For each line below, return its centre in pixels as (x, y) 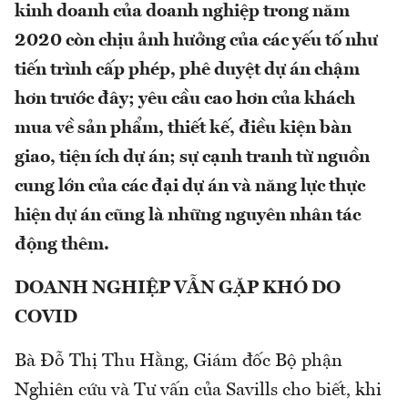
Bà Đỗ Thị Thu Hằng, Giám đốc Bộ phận (178, 362)
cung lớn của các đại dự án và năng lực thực (190, 187)
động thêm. (62, 245)
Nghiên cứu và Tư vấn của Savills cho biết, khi (198, 391)
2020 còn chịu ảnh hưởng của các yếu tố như (196, 41)
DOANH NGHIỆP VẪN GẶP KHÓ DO (178, 289)
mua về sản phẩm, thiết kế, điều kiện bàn (183, 129)
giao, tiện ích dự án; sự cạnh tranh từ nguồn (192, 158)
